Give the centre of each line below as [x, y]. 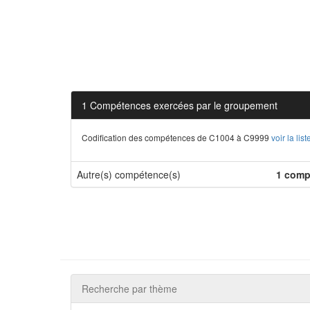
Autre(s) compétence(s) [129, 174]
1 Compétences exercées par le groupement [180, 105]
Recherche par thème [129, 289]
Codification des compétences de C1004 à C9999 [176, 137]
